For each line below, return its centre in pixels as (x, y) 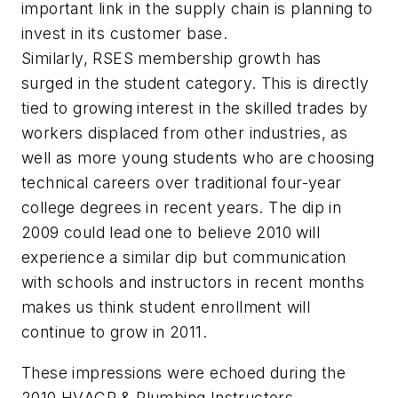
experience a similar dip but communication (184, 258)
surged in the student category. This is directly (195, 84)
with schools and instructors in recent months (193, 283)
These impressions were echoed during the (183, 372)
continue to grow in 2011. (114, 332)
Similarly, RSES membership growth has (171, 59)
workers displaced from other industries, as (185, 133)
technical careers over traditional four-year (182, 183)
